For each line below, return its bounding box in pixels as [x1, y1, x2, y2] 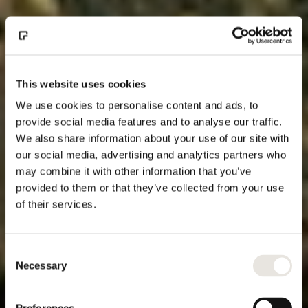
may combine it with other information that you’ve [16, 165, 252, 177]
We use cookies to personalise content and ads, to [16, 99, 258, 111]
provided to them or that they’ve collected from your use [16, 181, 284, 194]
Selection [5, 262, 47, 274]
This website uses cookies [16, 78, 146, 89]
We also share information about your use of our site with [16, 132, 289, 144]
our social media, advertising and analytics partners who [16, 148, 286, 161]
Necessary [16, 259, 67, 272]
